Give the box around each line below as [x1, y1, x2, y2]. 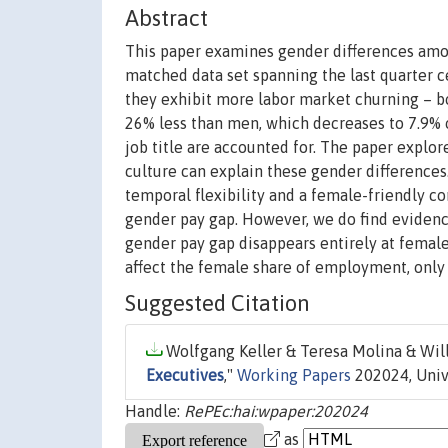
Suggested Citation [125, 290, 310, 317]
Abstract [125, 5, 208, 32]
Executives [146, 366, 224, 385]
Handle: [125, 402, 184, 421]
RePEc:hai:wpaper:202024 [184, 402, 368, 421]
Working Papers [237, 366, 351, 385]
